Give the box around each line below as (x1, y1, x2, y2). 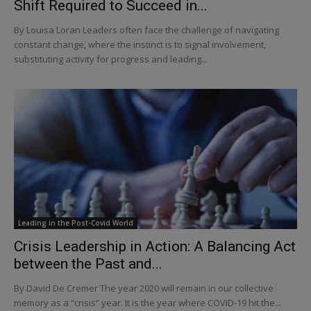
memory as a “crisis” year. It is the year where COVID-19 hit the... (14, 296, 281, 309)
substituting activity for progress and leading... (14, 53, 208, 66)
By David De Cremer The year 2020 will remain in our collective (14, 281, 274, 294)
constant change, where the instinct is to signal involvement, (14, 38, 266, 51)
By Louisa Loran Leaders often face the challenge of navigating (14, 24, 279, 37)
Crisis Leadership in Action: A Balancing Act (14, 237, 296, 255)
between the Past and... (14, 255, 162, 272)
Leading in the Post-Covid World (18, 217, 133, 228)
